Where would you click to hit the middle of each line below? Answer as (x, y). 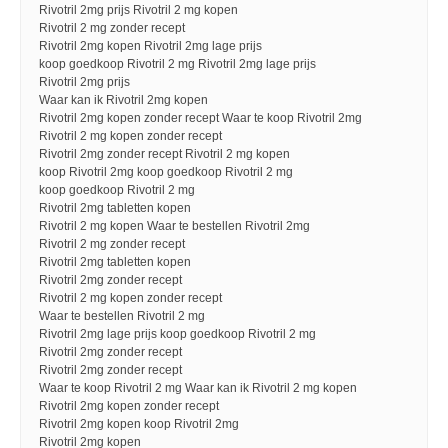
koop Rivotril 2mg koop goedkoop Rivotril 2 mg (166, 172)
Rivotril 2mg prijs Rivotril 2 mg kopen (138, 10)
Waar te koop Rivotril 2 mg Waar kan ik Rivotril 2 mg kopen (198, 388)
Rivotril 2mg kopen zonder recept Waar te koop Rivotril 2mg (200, 118)
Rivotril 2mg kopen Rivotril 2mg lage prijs (150, 46)
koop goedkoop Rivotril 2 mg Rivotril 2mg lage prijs (177, 64)
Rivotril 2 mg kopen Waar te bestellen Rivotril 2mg (174, 226)
